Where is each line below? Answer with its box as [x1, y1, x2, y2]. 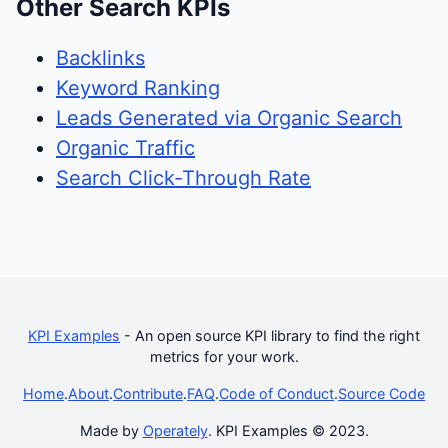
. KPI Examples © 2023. [207, 422, 369, 439]
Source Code [338, 385, 425, 402]
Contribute [113, 385, 183, 402]
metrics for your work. [149, 348, 299, 365]
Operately [142, 422, 208, 439]
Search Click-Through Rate [56, 165, 311, 190]
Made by [79, 422, 143, 439]
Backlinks [56, 45, 145, 70]
